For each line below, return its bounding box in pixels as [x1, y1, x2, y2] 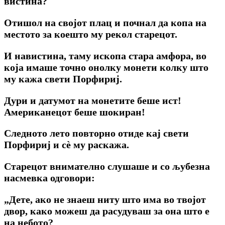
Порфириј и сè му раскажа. [4, 139, 129, 151]
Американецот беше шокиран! [4, 106, 145, 118]
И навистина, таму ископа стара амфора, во [4, 50, 206, 61]
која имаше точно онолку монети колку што [4, 61, 208, 73]
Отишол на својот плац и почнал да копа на [4, 17, 206, 28]
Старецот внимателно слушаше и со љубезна [4, 161, 210, 172]
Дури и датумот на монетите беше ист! [4, 94, 181, 106]
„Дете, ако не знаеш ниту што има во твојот [4, 194, 206, 205]
